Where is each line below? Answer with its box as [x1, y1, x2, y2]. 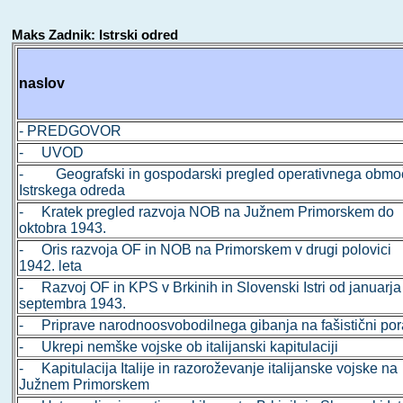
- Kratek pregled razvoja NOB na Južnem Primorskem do [19, 204, 395, 220]
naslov [19, 76, 66, 92]
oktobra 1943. [19, 220, 107, 237]
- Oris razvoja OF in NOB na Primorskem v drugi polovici [19, 242, 392, 258]
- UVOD [19, 145, 85, 161]
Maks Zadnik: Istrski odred [12, 27, 179, 43]
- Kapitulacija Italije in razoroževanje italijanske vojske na [19, 361, 399, 377]
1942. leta [19, 258, 83, 274]
